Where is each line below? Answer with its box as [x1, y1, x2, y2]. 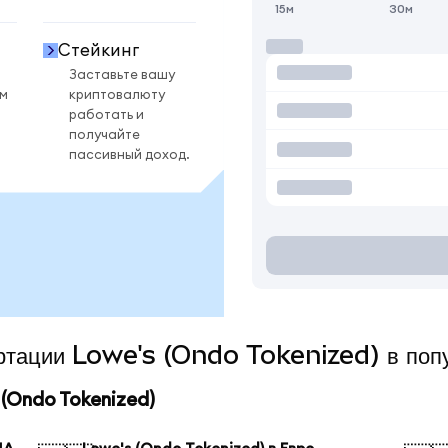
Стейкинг [57, 41, 139, 59]
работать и [69, 107, 144, 122]
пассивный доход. [69, 147, 190, 162]
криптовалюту [69, 87, 165, 102]
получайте [69, 127, 140, 142]
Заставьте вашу [69, 67, 175, 82]
